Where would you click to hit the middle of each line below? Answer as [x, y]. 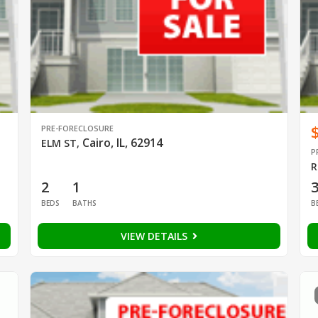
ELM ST [59, 143]
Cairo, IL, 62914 [122, 143]
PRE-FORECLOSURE [77, 128]
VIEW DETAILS [155, 236]
